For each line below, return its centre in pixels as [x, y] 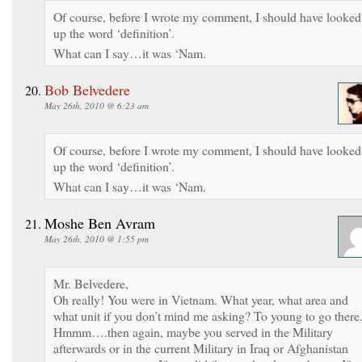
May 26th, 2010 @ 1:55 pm [97, 238]
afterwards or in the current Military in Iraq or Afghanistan [201, 347]
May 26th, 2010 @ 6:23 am [97, 105]
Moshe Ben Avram [100, 223]
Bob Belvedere [87, 89]
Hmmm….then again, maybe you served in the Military [193, 331]
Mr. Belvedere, [91, 283]
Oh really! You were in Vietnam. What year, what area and [201, 299]
